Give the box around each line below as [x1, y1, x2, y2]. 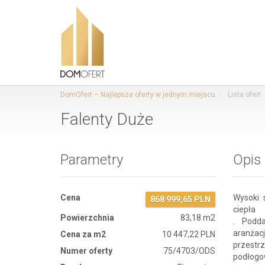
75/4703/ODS [163, 246, 216, 256]
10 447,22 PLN [162, 230, 216, 239]
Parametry [60, 151, 123, 168]
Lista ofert [226, 91, 261, 99]
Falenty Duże [60, 109, 153, 129]
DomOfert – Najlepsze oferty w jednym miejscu [60, 91, 215, 99]
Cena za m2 [60, 230, 106, 239]
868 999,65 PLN [150, 195, 211, 204]
